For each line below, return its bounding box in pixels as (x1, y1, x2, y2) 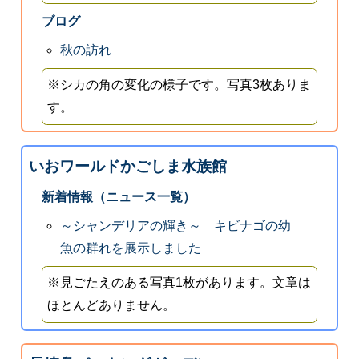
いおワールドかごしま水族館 (28, 158, 227, 175)
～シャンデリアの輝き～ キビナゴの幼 (60, 219, 292, 233)
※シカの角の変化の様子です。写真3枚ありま (47, 78, 312, 92)
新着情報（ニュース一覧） (41, 190, 196, 204)
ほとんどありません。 (47, 298, 176, 313)
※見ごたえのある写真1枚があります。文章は (47, 276, 312, 290)
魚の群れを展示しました (60, 241, 202, 256)
